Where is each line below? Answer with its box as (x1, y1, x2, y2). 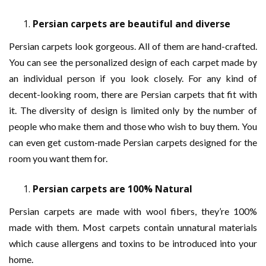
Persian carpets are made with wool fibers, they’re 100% (9, 205, 257, 217)
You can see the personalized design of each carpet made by (9, 56, 257, 68)
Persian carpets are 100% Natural (33, 182, 192, 195)
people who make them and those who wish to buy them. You (9, 121, 257, 132)
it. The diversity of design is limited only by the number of (9, 104, 257, 116)
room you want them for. (9, 153, 107, 164)
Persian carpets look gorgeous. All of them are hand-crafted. (9, 40, 257, 52)
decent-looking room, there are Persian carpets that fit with (9, 88, 257, 100)
